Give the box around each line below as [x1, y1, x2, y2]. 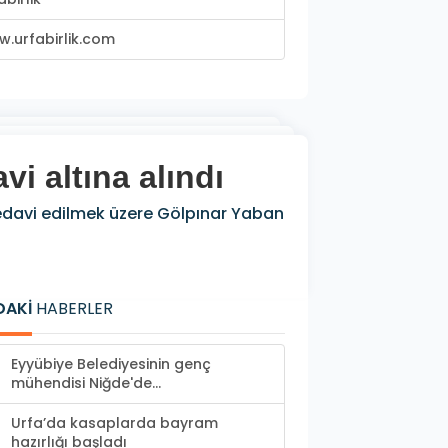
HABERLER [32, 297, 113, 321]
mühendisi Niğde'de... [11, 373, 161, 394]
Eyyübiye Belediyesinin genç [11, 354, 211, 375]
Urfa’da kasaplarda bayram [11, 413, 218, 434]
